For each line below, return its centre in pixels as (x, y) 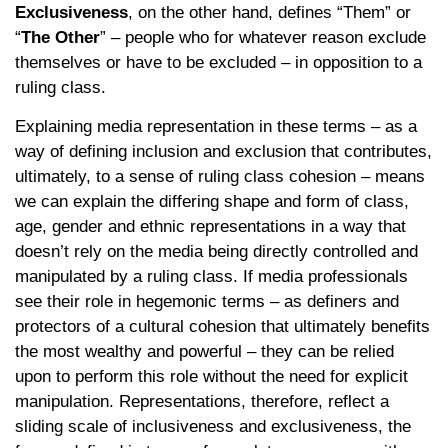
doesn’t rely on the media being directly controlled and (216, 252)
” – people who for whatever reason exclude (263, 37)
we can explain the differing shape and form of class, (212, 202)
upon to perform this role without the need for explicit (211, 377)
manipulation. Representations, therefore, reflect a (202, 402)
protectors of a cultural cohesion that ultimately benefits (222, 327)
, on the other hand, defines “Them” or (269, 12)
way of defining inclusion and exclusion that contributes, (223, 152)
